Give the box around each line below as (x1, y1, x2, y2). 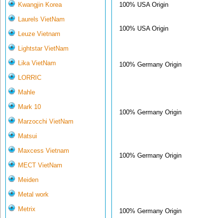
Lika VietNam (18, 59, 56, 67)
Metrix (18, 205, 36, 213)
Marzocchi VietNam (18, 118, 73, 126)
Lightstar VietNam (18, 45, 69, 53)
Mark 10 (18, 103, 41, 111)
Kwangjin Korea (18, 1, 62, 9)
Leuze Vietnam (18, 30, 60, 38)
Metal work (18, 191, 49, 199)
